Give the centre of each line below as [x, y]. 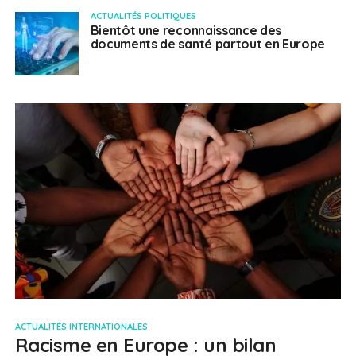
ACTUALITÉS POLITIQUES [143, 16]
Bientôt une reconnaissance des [186, 30]
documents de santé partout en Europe [208, 44]
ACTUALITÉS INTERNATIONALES [81, 327]
